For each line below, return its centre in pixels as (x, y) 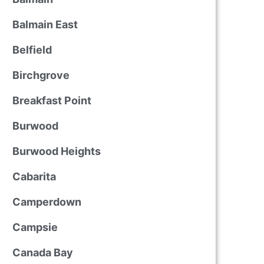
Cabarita (34, 176)
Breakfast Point (52, 100)
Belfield (32, 50)
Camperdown (47, 202)
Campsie (35, 227)
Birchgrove (41, 75)
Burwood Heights (56, 151)
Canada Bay (42, 253)
